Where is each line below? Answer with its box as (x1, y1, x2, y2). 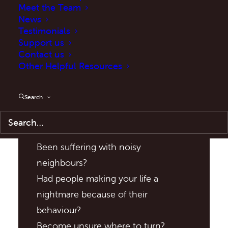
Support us (18, 37, 64, 48)
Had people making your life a (37, 173, 158, 184)
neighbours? (37, 157, 87, 168)
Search (24, 93, 43, 101)
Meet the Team (18, 2, 81, 13)
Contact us (18, 48, 64, 60)
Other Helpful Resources (18, 60, 122, 72)
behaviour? (37, 204, 81, 216)
